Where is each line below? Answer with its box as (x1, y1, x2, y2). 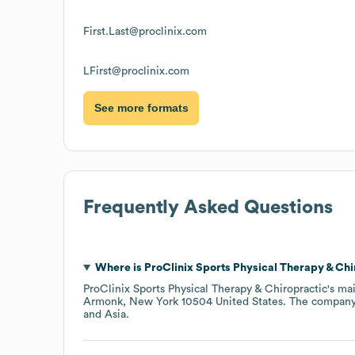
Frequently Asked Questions (83, 197, 333, 217)
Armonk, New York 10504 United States (83, 296, 283, 307)
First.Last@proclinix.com (83, 25, 207, 37)
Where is (94, 261, 144, 273)
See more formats (94, 101, 189, 115)
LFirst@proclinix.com (83, 65, 189, 77)
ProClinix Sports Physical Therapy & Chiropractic (83, 283, 327, 295)
